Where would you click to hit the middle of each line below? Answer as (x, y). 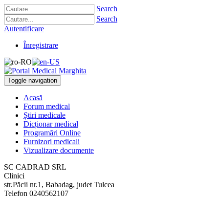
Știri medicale (44, 115)
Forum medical (47, 106)
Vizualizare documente (59, 150)
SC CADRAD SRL (35, 167)
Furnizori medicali (52, 142)
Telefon (16, 193)
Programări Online (52, 133)
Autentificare (24, 29)
